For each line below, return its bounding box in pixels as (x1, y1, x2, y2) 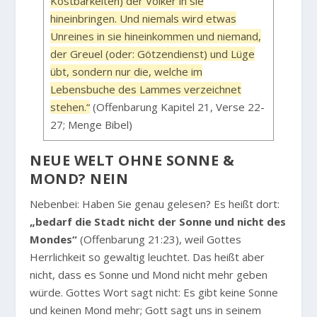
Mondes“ (30, 232, 78, 247)
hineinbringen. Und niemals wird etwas (50, 11, 237, 26)
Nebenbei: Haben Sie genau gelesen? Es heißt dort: (30, 197, 280, 212)
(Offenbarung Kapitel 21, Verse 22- (90, 100, 265, 115)
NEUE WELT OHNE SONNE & (30, 151, 235, 171)
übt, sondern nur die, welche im (50, 64, 203, 79)
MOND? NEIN (30, 169, 129, 189)
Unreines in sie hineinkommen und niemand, (50, 29, 262, 44)
